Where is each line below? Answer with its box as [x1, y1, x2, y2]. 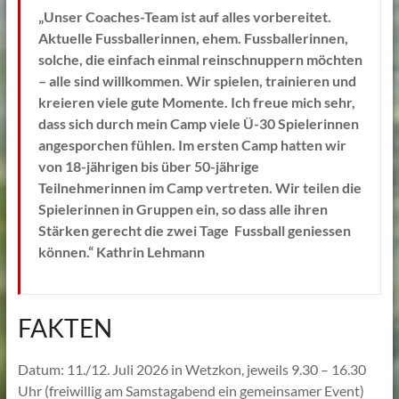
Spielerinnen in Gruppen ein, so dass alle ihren [37, 200, 328, 218]
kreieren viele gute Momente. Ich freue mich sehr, [37, 94, 355, 111]
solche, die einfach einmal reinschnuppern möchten [37, 51, 362, 69]
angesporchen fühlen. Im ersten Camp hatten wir [37, 136, 346, 154]
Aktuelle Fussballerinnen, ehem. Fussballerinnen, [37, 29, 348, 47]
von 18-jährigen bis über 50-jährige [37, 158, 259, 175]
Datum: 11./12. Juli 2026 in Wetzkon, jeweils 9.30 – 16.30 [17, 361, 366, 379]
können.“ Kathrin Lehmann [37, 243, 205, 261]
